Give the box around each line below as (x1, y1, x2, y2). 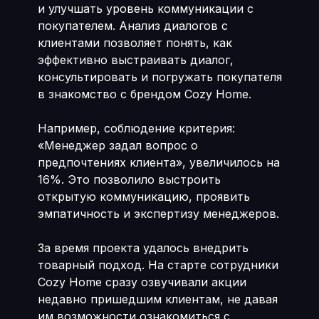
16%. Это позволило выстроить (37, 172, 221, 187)
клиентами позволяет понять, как (37, 36, 232, 50)
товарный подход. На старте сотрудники (37, 258, 278, 272)
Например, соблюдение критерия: (37, 121, 235, 135)
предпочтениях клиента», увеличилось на (37, 155, 280, 169)
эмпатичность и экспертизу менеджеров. (37, 206, 279, 221)
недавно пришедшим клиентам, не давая (37, 292, 278, 306)
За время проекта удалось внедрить (37, 241, 249, 255)
